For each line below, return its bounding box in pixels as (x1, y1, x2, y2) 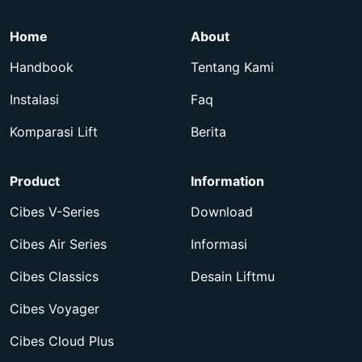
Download (191, 203, 253, 220)
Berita (191, 123, 226, 140)
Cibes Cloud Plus (10, 332, 114, 349)
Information (191, 172, 264, 189)
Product (10, 172, 60, 189)
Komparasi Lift (10, 123, 98, 140)
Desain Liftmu (191, 267, 275, 284)
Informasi (191, 235, 247, 252)
